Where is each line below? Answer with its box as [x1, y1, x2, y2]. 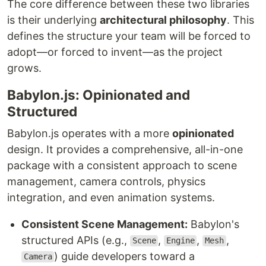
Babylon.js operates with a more [7, 126, 172, 140]
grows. [7, 61, 42, 74]
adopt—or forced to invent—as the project [7, 45, 223, 58]
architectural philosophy [100, 13, 227, 26]
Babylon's [188, 217, 239, 230]
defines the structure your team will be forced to [7, 29, 251, 42]
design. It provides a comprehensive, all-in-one [7, 142, 243, 156]
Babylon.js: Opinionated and [7, 86, 190, 103]
